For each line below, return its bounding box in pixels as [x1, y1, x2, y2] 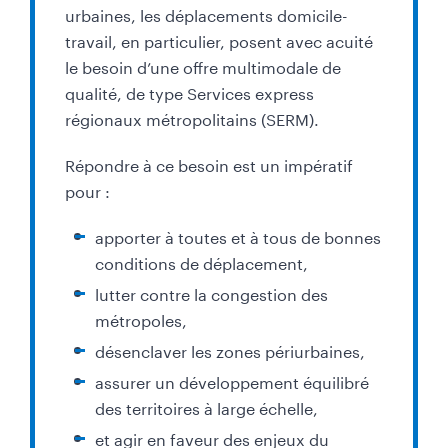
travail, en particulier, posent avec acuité [65, 27, 373, 53]
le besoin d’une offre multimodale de [65, 53, 341, 79]
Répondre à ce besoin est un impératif [65, 151, 353, 177]
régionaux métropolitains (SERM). [65, 105, 319, 131]
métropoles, [95, 306, 187, 332]
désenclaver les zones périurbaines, [95, 337, 365, 363]
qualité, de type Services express [65, 79, 314, 105]
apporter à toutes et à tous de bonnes [95, 223, 381, 249]
